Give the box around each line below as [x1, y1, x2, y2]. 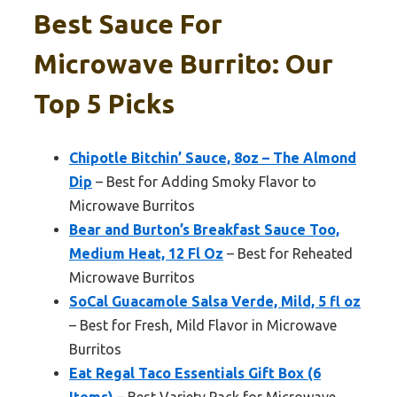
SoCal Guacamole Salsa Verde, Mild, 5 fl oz [69, 292, 361, 309]
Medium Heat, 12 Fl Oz [69, 245, 223, 261]
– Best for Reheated [223, 245, 353, 261]
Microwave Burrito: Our [34, 48, 333, 79]
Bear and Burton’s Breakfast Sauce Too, [69, 221, 339, 237]
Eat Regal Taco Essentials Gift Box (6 [69, 364, 321, 381]
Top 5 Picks [34, 88, 175, 119]
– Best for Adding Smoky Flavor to [92, 173, 316, 190]
